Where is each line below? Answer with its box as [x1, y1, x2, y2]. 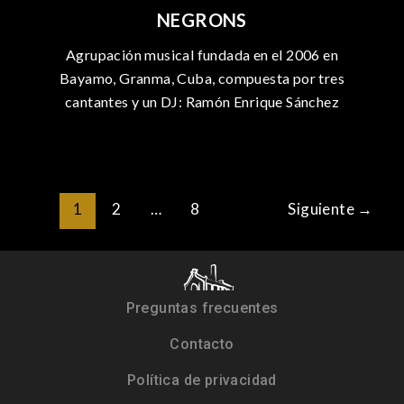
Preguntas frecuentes [125, 299, 279, 317]
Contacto [170, 335, 234, 353]
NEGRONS [157, 9, 247, 31]
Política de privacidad [127, 372, 277, 389]
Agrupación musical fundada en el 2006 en [66, 46, 338, 63]
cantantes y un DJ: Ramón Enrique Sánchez [65, 93, 339, 110]
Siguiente [288, 199, 358, 218]
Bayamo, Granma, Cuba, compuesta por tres [60, 69, 344, 87]
